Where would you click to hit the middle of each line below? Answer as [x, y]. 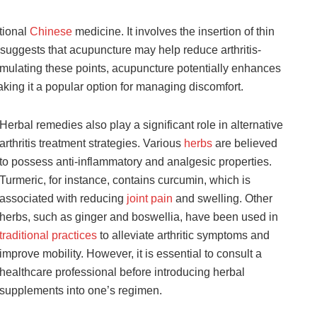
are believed [245, 144]
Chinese [51, 32]
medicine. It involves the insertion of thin [173, 32]
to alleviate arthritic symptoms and [183, 236]
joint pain [150, 199]
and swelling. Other [223, 199]
